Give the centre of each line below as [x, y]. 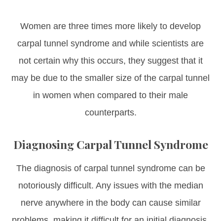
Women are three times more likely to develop [110, 26]
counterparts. [110, 112]
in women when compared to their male [110, 95]
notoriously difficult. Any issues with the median [110, 185]
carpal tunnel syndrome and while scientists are [110, 43]
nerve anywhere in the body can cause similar [110, 203]
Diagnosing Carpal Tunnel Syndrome [110, 144]
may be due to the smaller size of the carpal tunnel [110, 78]
